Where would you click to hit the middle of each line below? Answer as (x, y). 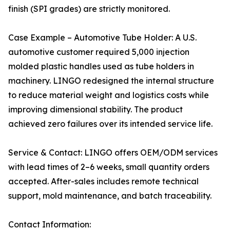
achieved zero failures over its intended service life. (110, 124)
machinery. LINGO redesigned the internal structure (111, 81)
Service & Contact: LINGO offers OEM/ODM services (113, 153)
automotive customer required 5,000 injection (99, 52)
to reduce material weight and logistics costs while (109, 95)
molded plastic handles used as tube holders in (101, 66)
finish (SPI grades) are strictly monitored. (89, 9)
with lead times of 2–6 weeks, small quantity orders (109, 167)
